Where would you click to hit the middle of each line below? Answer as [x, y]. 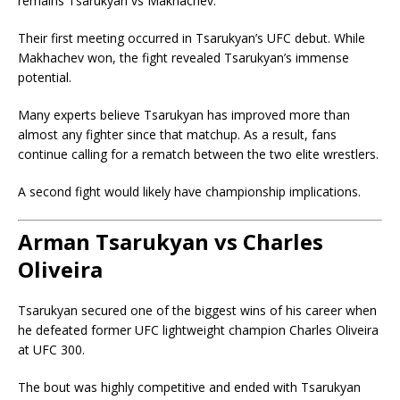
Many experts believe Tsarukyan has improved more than [184, 115]
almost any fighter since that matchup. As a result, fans [177, 135]
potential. [45, 78]
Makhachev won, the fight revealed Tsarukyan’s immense [183, 58]
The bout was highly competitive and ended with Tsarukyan [189, 387]
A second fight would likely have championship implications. [189, 192]
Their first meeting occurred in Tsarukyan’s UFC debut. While [192, 38]
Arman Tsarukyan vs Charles [171, 242]
